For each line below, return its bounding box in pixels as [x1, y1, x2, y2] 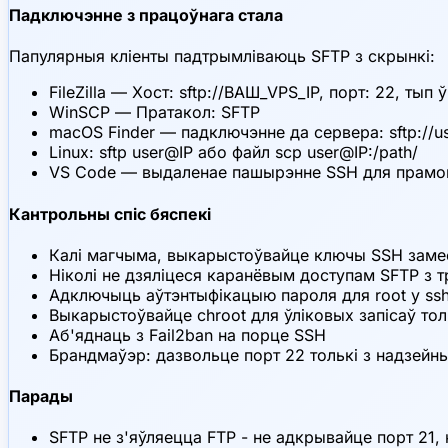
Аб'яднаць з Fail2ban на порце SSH [49, 324, 326, 345]
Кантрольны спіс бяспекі [9, 203, 211, 224]
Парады [9, 386, 73, 407]
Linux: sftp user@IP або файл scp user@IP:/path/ [49, 142, 418, 163]
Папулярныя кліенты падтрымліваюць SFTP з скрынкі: [9, 46, 435, 67]
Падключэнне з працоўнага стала [9, 5, 283, 26]
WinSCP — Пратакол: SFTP [49, 102, 260, 123]
